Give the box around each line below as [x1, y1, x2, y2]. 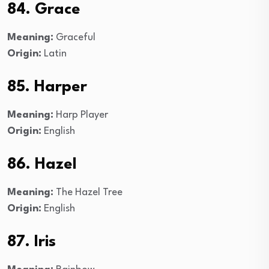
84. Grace [7, 1, 80, 17]
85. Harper [7, 79, 87, 95]
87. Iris [7, 234, 56, 250]
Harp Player [53, 109, 108, 120]
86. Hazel [7, 156, 77, 172]
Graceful [53, 32, 95, 43]
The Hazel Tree [53, 187, 122, 198]
